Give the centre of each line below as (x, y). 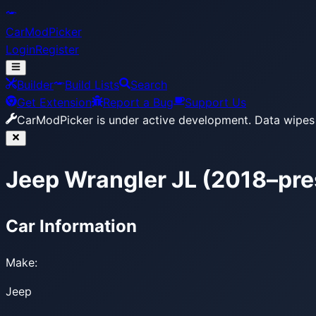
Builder (35, 85)
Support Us (215, 102)
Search (149, 85)
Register (57, 49)
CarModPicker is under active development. (134, 120)
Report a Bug (138, 102)
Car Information (71, 226)
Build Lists (92, 85)
